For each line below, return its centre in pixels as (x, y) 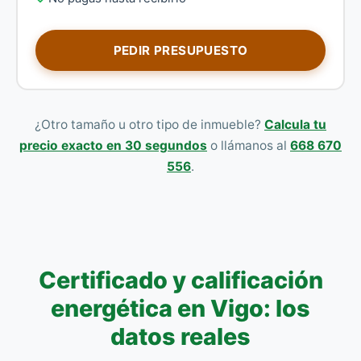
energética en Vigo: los (180, 308)
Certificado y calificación (180, 280)
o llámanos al (249, 145)
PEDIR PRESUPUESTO (180, 50)
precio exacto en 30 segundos (113, 145)
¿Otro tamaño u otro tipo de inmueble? (149, 124)
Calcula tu (295, 124)
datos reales (180, 336)
